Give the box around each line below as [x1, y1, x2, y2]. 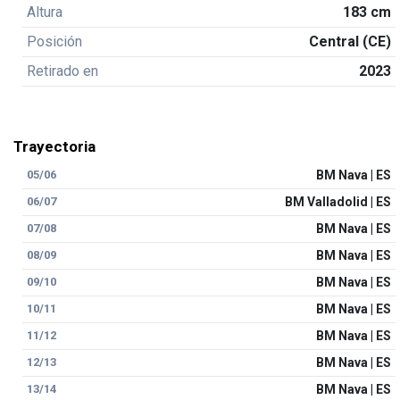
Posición [26, 33, 82, 50]
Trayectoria [13, 137, 96, 155]
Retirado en [26, 62, 98, 79]
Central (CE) [309, 33, 392, 50]
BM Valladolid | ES [285, 195, 392, 209]
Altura [26, 4, 62, 21]
